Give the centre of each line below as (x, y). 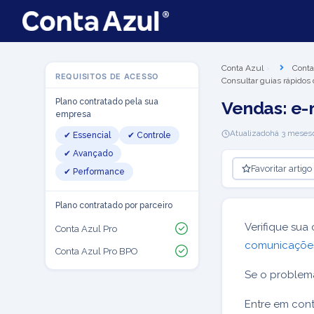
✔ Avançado (88, 153)
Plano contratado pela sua (107, 102)
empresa (73, 114)
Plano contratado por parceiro (114, 205)
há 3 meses (291, 133)
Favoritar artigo (281, 168)
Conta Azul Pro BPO (97, 251)
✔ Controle (149, 135)
